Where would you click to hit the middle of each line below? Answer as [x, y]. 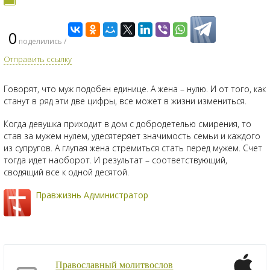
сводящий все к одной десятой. [66, 172]
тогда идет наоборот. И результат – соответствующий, [115, 160]
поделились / [41, 41]
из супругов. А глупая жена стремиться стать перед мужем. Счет [133, 148]
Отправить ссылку [38, 59]
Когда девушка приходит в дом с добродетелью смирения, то [127, 124]
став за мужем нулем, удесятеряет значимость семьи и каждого [132, 136]
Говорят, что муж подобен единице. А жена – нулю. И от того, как [135, 89]
